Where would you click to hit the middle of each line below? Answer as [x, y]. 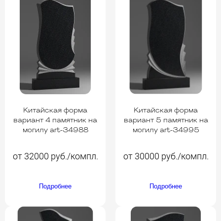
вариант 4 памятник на [55, 120]
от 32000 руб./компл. [55, 156]
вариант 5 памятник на [166, 120]
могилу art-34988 [55, 130]
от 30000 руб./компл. [166, 156]
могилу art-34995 [166, 130]
